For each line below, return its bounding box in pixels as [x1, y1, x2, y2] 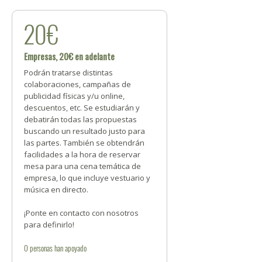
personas [30, 242, 53, 254]
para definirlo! [24, 219, 74, 230]
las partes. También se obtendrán [24, 137, 144, 148]
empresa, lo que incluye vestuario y [24, 173, 150, 183]
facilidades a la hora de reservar [24, 149, 140, 160]
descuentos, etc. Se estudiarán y [24, 102, 140, 113]
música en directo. [24, 184, 88, 195]
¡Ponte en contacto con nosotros [24, 208, 139, 218]
